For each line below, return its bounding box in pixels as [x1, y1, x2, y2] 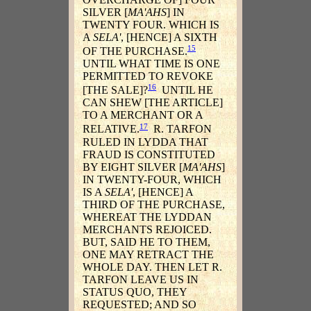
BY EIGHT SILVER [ [83, 160, 183, 173]
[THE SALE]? [83, 84, 148, 96]
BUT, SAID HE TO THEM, [83, 235, 210, 248]
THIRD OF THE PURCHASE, [83, 198, 225, 210]
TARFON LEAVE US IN [83, 273, 199, 285]
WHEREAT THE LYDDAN [83, 210, 212, 223]
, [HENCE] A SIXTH [121, 31, 217, 43]
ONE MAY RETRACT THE [83, 248, 214, 260]
